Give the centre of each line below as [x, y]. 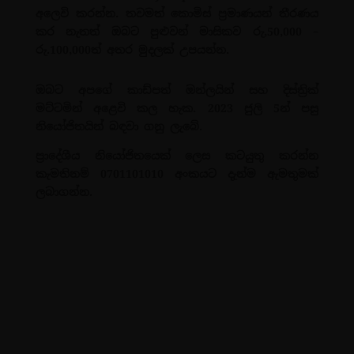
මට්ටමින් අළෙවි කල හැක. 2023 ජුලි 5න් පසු [177, 108]
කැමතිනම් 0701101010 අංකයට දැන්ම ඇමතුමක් [177, 173]
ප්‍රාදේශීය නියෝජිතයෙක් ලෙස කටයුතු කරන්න [177, 155]
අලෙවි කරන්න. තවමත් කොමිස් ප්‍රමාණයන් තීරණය [177, 13]
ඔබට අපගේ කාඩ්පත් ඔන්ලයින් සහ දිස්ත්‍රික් [177, 90]
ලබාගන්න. [64, 192]
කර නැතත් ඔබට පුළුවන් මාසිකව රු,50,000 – [177, 31]
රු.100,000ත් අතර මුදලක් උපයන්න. [132, 49]
